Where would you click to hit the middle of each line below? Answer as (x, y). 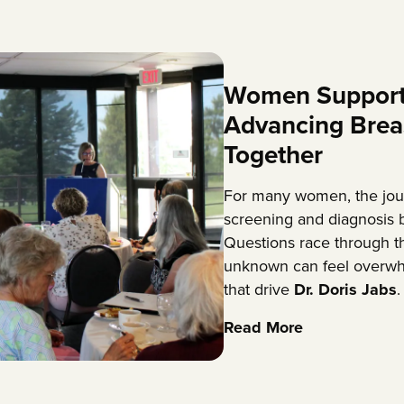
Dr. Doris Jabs (345, 289)
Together (273, 155)
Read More (263, 327)
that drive (259, 289)
